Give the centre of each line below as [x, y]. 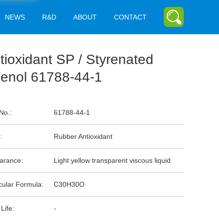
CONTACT [130, 17]
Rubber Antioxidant [82, 136]
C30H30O [68, 184]
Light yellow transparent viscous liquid [111, 160]
